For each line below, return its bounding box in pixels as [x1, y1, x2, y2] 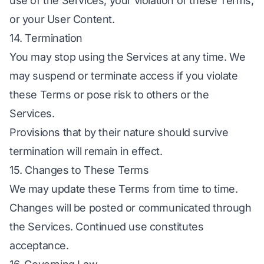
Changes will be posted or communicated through [9, 202, 252, 214]
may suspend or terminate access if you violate [9, 70, 238, 82]
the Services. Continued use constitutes [9, 220, 204, 233]
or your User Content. [9, 13, 115, 25]
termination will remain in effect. [9, 145, 163, 157]
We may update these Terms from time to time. [9, 183, 238, 195]
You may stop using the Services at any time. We [9, 51, 246, 63]
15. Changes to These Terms [9, 164, 149, 176]
